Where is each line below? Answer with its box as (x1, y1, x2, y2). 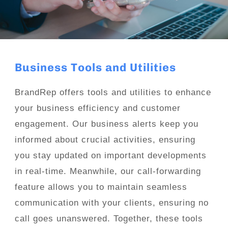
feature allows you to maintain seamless (14, 182, 187, 192)
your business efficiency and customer (14, 103, 181, 113)
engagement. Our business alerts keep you (14, 119, 198, 129)
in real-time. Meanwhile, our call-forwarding (14, 166, 201, 177)
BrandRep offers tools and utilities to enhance (14, 88, 211, 98)
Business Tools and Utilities (14, 61, 176, 75)
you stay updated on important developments (14, 151, 207, 161)
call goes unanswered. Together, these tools (14, 214, 203, 224)
